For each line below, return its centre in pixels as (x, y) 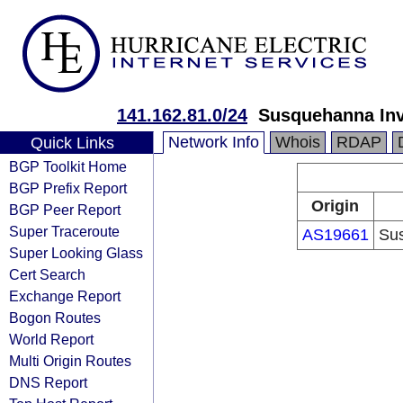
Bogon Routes (55, 318)
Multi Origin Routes (70, 361)
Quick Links (72, 143)
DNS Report (48, 382)
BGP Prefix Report (68, 188)
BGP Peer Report (65, 210)
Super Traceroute (64, 231)
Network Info (214, 142)
